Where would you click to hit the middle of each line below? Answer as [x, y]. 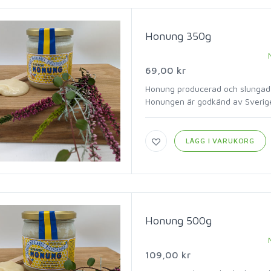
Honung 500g [178, 220]
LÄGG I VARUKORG [220, 141]
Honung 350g [178, 36]
